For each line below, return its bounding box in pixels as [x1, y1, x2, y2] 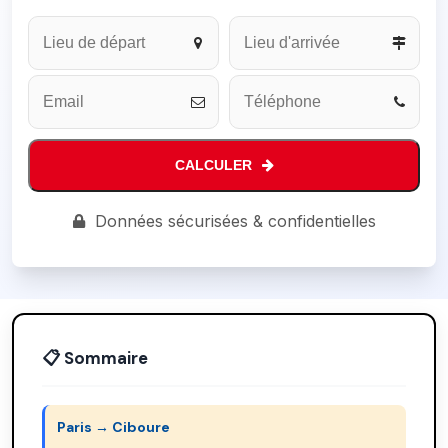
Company [27, 18, 98, 39]
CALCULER [174, 157, 252, 173]
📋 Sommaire [42, 347, 148, 369]
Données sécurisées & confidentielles [94, 211, 376, 231]
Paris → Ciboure [57, 418, 170, 436]
